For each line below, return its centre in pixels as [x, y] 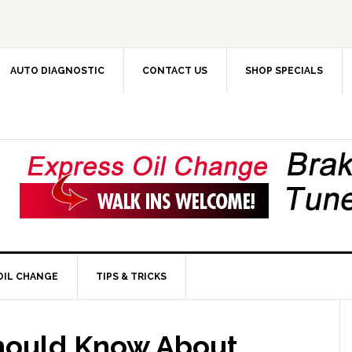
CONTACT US [175, 71]
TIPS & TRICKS [131, 277]
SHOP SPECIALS [284, 71]
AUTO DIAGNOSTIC [57, 71]
